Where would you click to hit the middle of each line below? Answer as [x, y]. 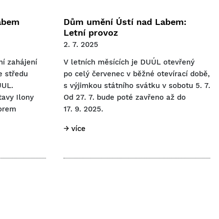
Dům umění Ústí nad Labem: [125, 22]
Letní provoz [91, 32]
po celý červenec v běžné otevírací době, [137, 74]
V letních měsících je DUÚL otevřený [129, 62]
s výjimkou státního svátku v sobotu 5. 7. [137, 85]
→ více [75, 128]
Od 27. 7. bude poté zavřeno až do [125, 97]
